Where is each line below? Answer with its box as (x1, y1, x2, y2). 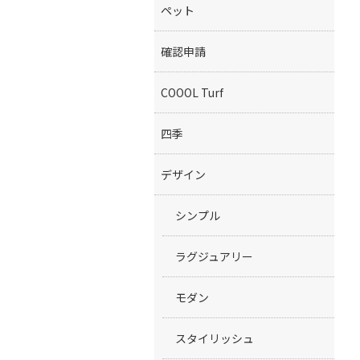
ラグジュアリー (175, 248, 253, 264)
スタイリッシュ (175, 330, 254, 346)
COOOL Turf (161, 84, 223, 100)
